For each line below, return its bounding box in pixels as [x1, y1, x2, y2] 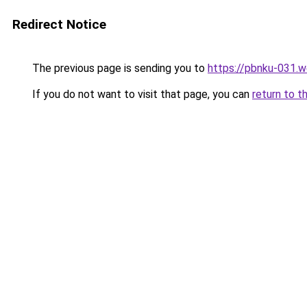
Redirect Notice [12, 16, 106, 32]
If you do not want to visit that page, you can [29, 88, 252, 101]
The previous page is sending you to [29, 62, 208, 75]
